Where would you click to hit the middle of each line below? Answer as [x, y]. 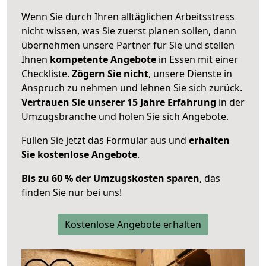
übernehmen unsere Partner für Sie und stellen [128, 45]
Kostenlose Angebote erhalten [133, 224]
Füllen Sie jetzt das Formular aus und [105, 140]
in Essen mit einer [197, 59]
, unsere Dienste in [190, 73]
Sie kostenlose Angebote [79, 154]
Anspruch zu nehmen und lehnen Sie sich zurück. [132, 88]
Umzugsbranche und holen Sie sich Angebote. [125, 116]
